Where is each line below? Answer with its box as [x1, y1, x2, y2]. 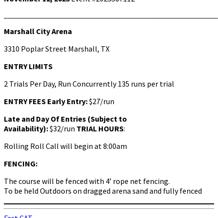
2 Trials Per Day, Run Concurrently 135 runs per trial [4, 78, 174, 89]
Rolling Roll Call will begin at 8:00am [4, 141, 127, 151]
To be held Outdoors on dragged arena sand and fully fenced [4, 185, 202, 196]
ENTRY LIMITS [4, 61, 53, 71]
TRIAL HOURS [76, 123, 124, 133]
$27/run [89, 96, 114, 106]
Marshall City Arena [4, 26, 72, 36]
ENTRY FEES [4, 96, 47, 106]
